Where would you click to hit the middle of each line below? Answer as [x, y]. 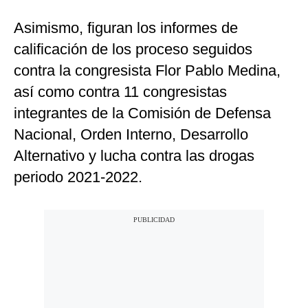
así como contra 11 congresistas [120, 92]
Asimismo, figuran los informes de [126, 28]
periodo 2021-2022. [78, 177]
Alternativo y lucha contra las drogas [134, 156]
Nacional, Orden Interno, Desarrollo [131, 135]
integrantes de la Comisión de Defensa [142, 113]
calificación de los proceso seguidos [133, 49]
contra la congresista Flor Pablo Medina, [147, 71]
